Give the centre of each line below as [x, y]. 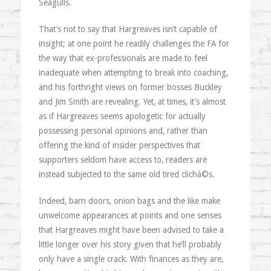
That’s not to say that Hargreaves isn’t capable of [128, 29]
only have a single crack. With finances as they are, [131, 259]
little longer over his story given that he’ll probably [130, 244]
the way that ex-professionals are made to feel [123, 58]
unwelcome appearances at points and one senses [130, 215]
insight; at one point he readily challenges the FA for [134, 44]
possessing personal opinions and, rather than [123, 131]
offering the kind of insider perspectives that [119, 145]
